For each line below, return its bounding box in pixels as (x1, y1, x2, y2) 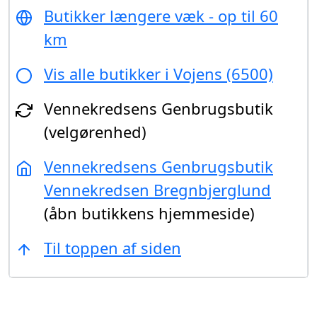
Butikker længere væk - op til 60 (44, 4, 278, 26)
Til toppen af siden (44, 236, 181, 258)
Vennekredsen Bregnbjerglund (44, 178, 271, 200)
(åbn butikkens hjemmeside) (44, 202, 255, 224)
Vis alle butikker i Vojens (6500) (44, 62, 273, 84)
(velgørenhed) (44, 120, 146, 142)
